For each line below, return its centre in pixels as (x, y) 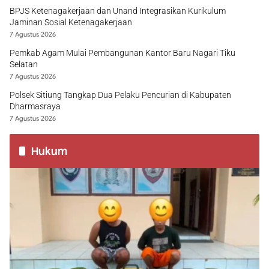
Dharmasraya (35, 106)
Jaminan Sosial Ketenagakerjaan (71, 22)
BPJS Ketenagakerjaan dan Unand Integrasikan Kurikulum (118, 11)
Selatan (24, 64)
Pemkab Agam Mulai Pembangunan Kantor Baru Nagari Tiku (122, 53)
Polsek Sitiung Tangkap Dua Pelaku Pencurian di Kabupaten (120, 95)
